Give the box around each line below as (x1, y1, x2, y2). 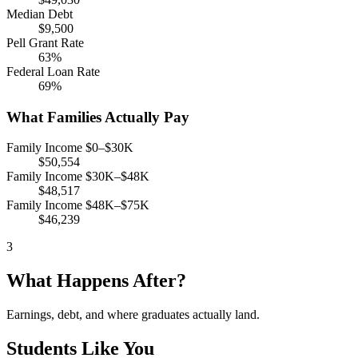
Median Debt (6, 6, 73, 21)
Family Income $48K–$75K (6, 198, 149, 213)
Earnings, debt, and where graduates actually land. (6, 308, 260, 322)
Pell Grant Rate (6, 35, 84, 50)
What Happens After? (6, 270, 186, 292)
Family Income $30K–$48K (6, 169, 149, 184)
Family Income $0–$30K (6, 141, 133, 155)
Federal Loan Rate (6, 64, 100, 78)
